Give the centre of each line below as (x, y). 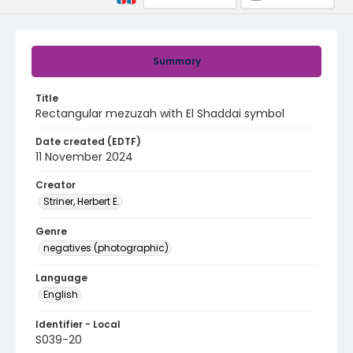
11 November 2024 (84, 157)
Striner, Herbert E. (82, 201)
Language (61, 278)
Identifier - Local (78, 324)
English (61, 294)
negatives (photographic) (106, 248)
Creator (56, 185)
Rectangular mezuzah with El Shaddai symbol (160, 113)
